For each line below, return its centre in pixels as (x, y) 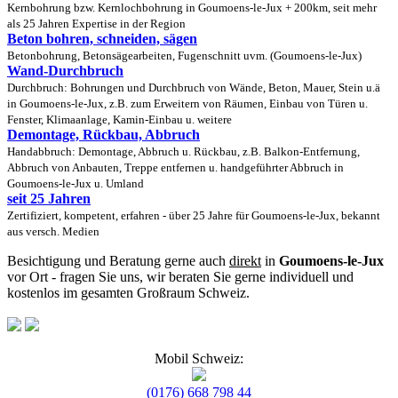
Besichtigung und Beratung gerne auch (118, 260)
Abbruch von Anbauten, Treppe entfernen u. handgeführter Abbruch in (175, 167)
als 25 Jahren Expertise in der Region (96, 24)
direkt (245, 260)
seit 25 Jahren (49, 198)
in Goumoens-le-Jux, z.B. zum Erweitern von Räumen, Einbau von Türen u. (187, 103)
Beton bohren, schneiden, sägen (102, 38)
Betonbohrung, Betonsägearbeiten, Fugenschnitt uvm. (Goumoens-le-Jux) (184, 56)
